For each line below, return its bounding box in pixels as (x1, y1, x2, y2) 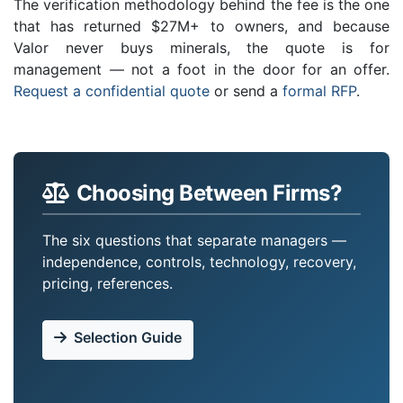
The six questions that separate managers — (42, 230, 346, 249)
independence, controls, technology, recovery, (42, 252, 356, 271)
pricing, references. (42, 273, 173, 292)
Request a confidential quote (13, 81, 210, 100)
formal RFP (282, 81, 356, 100)
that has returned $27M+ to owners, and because (13, 16, 390, 35)
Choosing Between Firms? (76, 179, 343, 206)
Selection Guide (74, 327, 182, 346)
